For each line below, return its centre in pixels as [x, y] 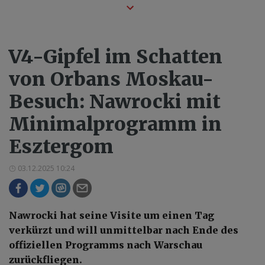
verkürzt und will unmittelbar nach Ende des [124, 230]
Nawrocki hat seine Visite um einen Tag [112, 216]
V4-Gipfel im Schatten [116, 57]
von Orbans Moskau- [111, 80]
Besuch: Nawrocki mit [115, 102]
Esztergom [61, 147]
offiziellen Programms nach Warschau [106, 245]
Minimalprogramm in [115, 125]
